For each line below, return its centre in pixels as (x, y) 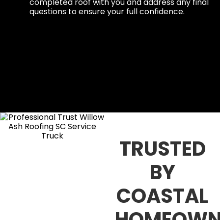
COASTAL (163, 196)
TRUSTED (162, 149)
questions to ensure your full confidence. (107, 11)
